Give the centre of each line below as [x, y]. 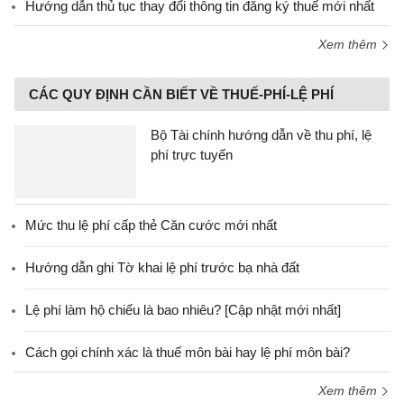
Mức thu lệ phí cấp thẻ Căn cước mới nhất [151, 225]
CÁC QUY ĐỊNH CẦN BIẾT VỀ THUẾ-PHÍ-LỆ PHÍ [181, 94]
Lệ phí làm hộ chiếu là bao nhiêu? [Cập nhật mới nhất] [183, 310]
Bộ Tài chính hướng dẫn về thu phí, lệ [261, 135]
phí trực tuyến [192, 155]
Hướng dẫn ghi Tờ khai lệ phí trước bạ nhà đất [162, 267]
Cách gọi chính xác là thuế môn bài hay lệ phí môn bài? [188, 352]
